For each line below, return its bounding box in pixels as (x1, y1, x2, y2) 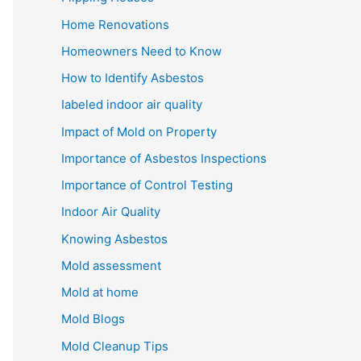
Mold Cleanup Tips (61, 338, 168, 354)
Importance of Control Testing (61, 177, 233, 193)
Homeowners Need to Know (61, 43, 222, 59)
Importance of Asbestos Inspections (61, 150, 267, 166)
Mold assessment (61, 257, 161, 273)
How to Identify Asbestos (61, 70, 204, 86)
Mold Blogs (61, 311, 125, 327)
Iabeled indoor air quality (61, 97, 202, 113)
